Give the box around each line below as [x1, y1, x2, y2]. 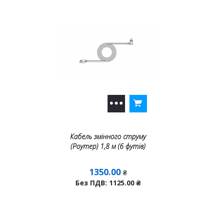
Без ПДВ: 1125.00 [75, 178, 136, 187]
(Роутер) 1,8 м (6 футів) [71, 142, 145, 151]
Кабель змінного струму [70, 132, 146, 141]
